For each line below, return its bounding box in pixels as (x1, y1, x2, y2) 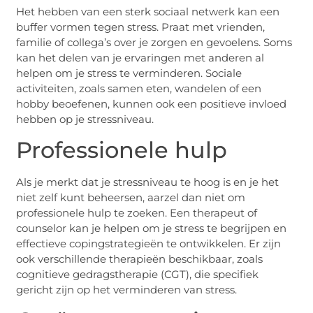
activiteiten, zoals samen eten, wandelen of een (16, 81, 262, 95)
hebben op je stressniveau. (16, 112, 154, 126)
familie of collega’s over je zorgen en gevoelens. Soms (16, 35, 293, 49)
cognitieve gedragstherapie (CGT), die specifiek (16, 267, 259, 281)
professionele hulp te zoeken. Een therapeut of (16, 205, 258, 219)
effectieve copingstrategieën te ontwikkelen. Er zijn (16, 236, 282, 250)
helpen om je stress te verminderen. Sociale (16, 66, 242, 80)
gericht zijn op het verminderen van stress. (16, 282, 238, 296)
